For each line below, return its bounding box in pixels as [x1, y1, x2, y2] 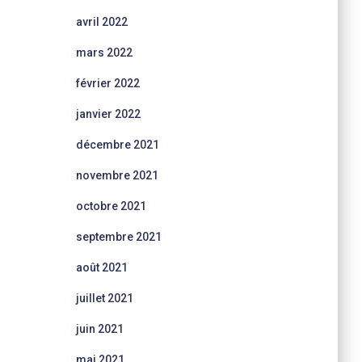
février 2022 [75, 77, 140, 90]
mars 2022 [75, 46, 133, 59]
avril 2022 [75, 15, 128, 28]
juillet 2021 [75, 292, 133, 305]
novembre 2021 [75, 169, 158, 182]
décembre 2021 [75, 138, 159, 151]
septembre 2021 [75, 230, 162, 243]
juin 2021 [75, 322, 124, 335]
